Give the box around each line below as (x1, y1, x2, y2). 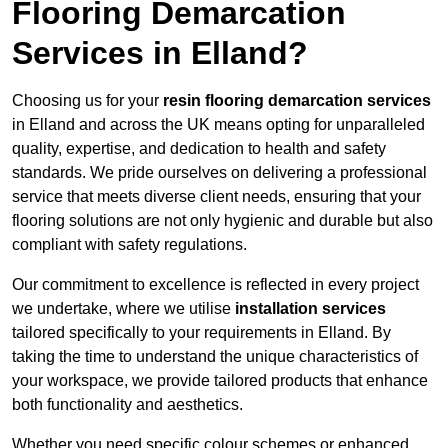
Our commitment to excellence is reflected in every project (12, 276, 419, 294)
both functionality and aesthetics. (12, 396, 243, 414)
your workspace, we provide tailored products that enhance (12, 372, 428, 390)
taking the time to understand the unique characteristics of (12, 348, 418, 366)
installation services (235, 300, 386, 318)
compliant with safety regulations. (12, 236, 247, 254)
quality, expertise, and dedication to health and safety (12, 140, 386, 158)
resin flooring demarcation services (163, 92, 431, 110)
